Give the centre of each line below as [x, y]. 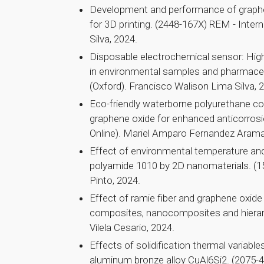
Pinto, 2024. [115, 181]
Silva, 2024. [113, 39]
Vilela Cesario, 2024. [132, 228]
